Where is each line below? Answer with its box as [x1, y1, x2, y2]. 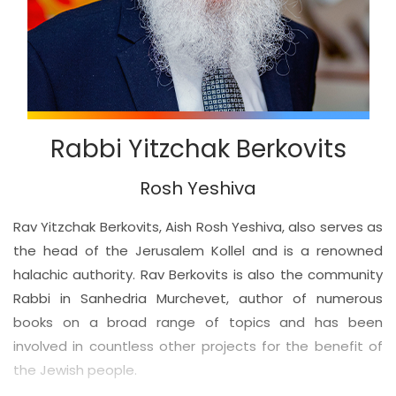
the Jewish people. [13, 360, 137, 379]
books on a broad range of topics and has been [13, 312, 383, 331]
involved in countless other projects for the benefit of [13, 336, 383, 355]
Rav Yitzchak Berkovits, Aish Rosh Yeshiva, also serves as [13, 217, 383, 236]
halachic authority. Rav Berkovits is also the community [13, 264, 383, 284]
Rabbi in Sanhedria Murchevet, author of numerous [13, 288, 383, 308]
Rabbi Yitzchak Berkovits [49, 131, 346, 166]
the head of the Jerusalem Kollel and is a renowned [13, 240, 383, 260]
